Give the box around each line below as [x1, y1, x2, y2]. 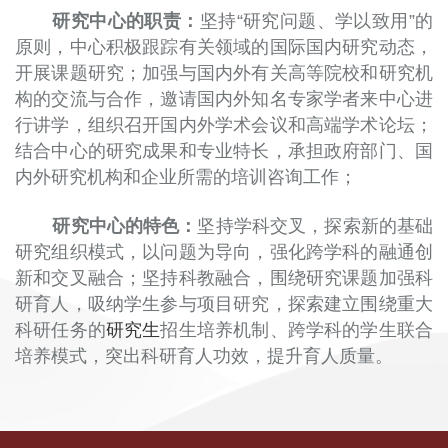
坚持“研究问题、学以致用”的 [199, 10, 434, 31]
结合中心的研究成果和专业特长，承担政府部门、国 [15, 140, 433, 161]
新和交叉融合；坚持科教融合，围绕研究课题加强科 [15, 267, 433, 288]
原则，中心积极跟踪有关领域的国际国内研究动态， [15, 36, 433, 57]
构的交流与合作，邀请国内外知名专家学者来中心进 [15, 88, 433, 109]
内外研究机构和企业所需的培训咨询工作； [15, 166, 357, 187]
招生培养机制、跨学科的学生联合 [160, 319, 434, 340]
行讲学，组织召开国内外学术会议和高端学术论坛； [15, 114, 433, 135]
